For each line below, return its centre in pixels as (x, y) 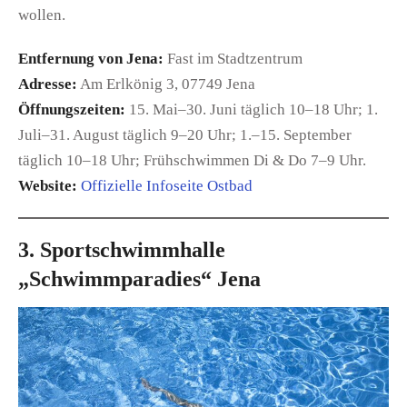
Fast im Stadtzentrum (233, 58)
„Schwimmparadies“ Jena (139, 279)
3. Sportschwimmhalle (122, 250)
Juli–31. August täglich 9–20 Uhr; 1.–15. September (185, 134)
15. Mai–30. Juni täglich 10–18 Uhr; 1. (252, 109)
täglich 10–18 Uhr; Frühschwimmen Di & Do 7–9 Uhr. (192, 160)
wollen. (42, 15)
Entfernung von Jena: (91, 58)
